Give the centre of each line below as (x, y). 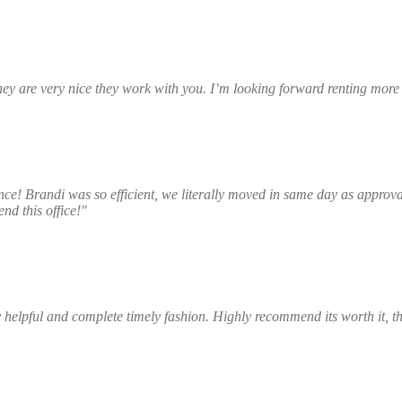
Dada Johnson (226, 141)
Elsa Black (226, 263)
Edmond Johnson (226, 369)
